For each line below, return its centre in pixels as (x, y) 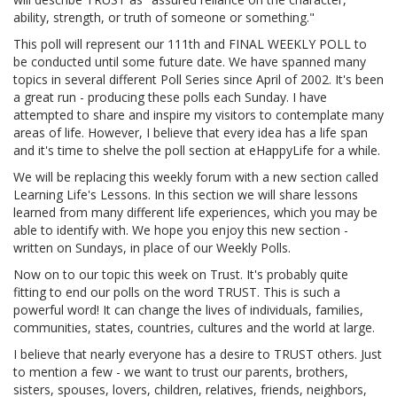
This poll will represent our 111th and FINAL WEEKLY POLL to (190, 44)
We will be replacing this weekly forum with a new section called (196, 177)
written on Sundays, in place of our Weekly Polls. (152, 248)
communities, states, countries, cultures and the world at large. (194, 327)
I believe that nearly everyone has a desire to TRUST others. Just (198, 354)
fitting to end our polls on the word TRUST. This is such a (177, 292)
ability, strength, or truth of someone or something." (164, 17)
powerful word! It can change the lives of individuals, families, (188, 310)
